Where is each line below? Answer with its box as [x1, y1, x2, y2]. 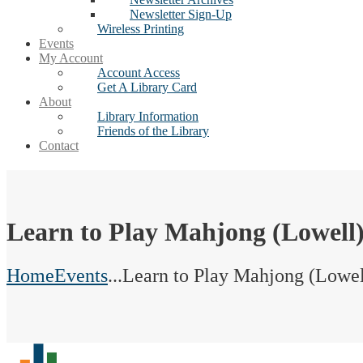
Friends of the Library [97, 124, 209, 138]
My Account [39, 51, 103, 65]
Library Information [97, 109, 199, 123]
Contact [39, 139, 79, 152]
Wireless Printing [97, 22, 184, 36]
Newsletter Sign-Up [130, 7, 232, 21]
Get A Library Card [97, 80, 197, 94]
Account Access [97, 66, 180, 79]
